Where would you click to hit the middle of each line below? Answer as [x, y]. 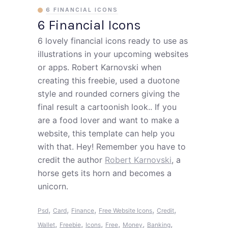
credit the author [71, 160]
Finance [83, 210]
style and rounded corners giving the [109, 94]
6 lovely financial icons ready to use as [113, 41]
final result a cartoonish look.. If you [107, 107]
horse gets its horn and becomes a [105, 173]
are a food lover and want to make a [108, 120]
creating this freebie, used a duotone [109, 80]
